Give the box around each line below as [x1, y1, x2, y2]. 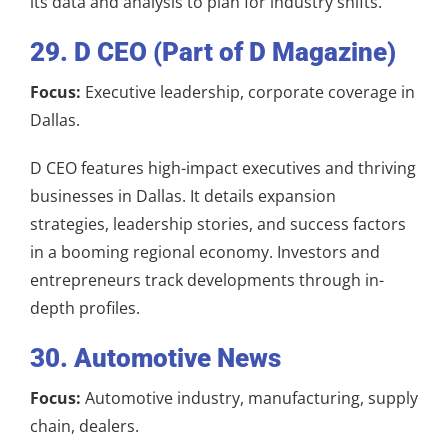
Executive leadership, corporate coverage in [81, 80, 415, 103]
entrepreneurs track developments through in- [30, 268, 384, 291]
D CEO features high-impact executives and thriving [30, 156, 416, 179]
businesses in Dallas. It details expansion [30, 184, 336, 207]
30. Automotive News [30, 342, 281, 373]
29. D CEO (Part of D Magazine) [30, 36, 396, 67]
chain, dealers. [30, 414, 139, 437]
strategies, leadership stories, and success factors [30, 212, 406, 235]
